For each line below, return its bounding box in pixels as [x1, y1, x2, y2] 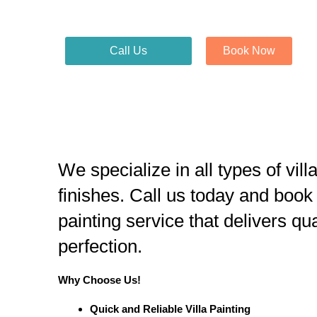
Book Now [223, 45, 276, 57]
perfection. [58, 236, 142, 258]
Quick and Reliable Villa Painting [90, 303, 250, 316]
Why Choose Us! [58, 274, 141, 287]
